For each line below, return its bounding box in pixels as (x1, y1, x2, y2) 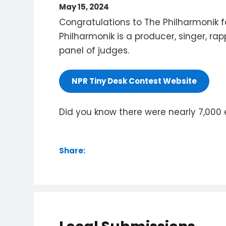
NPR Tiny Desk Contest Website (72, 76, 197, 86)
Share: (59, 145, 86, 156)
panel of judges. (59, 44, 130, 56)
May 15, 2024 (59, 2, 109, 12)
